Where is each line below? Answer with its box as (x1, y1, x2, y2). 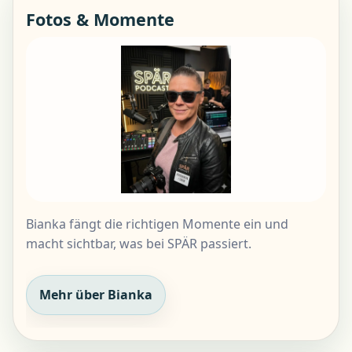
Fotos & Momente (26, 8, 174, 31)
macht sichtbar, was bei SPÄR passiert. (26, 235, 251, 253)
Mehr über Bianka (39, 286, 152, 304)
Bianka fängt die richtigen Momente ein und (26, 215, 288, 233)
